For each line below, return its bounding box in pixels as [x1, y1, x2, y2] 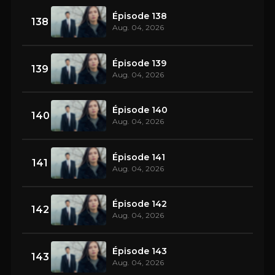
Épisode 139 [112, 57, 166, 69]
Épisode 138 [112, 10, 167, 22]
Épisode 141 [112, 151, 165, 163]
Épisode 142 [112, 198, 167, 210]
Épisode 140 [112, 104, 168, 116]
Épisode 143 [112, 246, 167, 257]
